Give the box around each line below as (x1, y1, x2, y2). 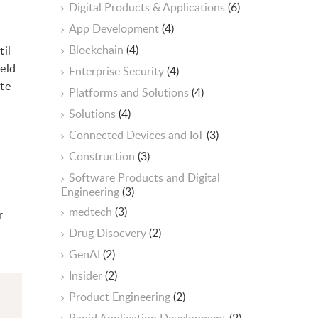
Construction (69, 148, 138, 164)
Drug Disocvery (69, 225, 149, 241)
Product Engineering (69, 289, 173, 305)
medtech (69, 204, 115, 219)
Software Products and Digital (69, 170, 220, 185)
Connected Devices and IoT (69, 127, 207, 143)
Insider (69, 268, 105, 283)
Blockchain (69, 42, 126, 57)
